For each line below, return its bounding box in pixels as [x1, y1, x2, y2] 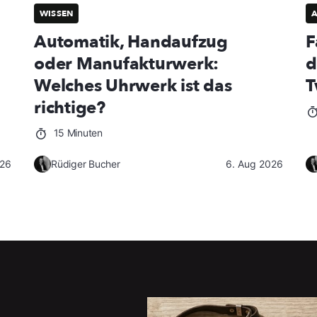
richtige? [34, 96, 105, 120]
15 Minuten [50, 127, 103, 139]
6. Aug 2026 [226, 158, 283, 171]
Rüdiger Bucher [51, 158, 120, 171]
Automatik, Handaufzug [34, 30, 228, 54]
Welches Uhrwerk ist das [34, 74, 232, 98]
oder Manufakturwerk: [34, 52, 219, 76]
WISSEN [40, 8, 74, 20]
